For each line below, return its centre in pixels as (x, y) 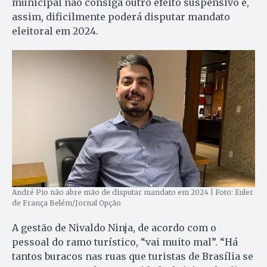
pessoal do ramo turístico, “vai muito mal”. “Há (125, 242)
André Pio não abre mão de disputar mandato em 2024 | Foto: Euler (133, 192)
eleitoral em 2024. (55, 31)
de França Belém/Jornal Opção (66, 203)
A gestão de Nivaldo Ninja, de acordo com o (114, 227)
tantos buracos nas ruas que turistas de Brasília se (133, 256)
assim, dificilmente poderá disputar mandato (121, 16)
